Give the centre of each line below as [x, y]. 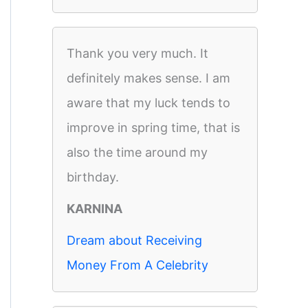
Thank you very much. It [137, 53]
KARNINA [95, 209]
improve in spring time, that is [153, 128]
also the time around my [137, 152]
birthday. [93, 177]
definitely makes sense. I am [148, 78]
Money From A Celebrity [137, 265]
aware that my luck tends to [148, 103]
